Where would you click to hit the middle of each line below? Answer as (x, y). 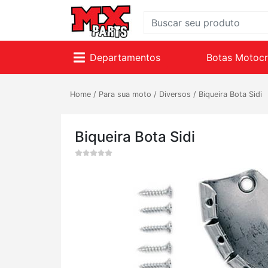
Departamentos (125, 57)
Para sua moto (125, 94)
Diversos (175, 94)
